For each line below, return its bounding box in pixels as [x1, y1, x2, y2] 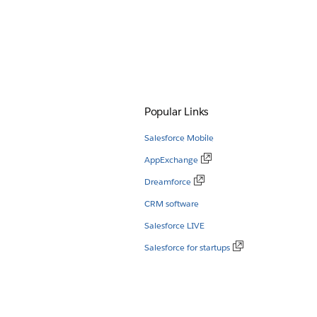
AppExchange [144, 153, 198, 166]
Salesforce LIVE [144, 219, 204, 231]
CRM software [144, 197, 199, 209]
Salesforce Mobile [144, 131, 214, 144]
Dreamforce [144, 175, 191, 188]
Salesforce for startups [144, 241, 230, 253]
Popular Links [144, 104, 209, 118]
